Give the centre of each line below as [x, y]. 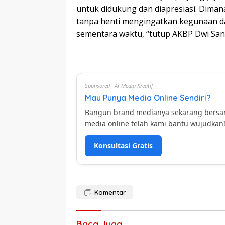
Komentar [110, 192]
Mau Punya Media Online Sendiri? [148, 98]
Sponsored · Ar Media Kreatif [119, 86]
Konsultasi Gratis [123, 145]
